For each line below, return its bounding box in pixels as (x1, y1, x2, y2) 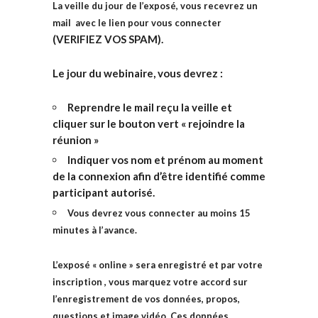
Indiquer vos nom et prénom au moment (67, 153, 263, 166)
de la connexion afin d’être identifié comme (53, 170, 265, 182)
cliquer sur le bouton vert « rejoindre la (53, 117, 245, 130)
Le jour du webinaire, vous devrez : (53, 67, 223, 79)
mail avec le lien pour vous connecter (53, 17, 221, 28)
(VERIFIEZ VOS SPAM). (53, 33, 163, 45)
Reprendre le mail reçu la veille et (67, 101, 232, 114)
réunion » (53, 133, 99, 146)
